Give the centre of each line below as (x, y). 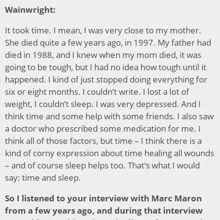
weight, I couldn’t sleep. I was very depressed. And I (103, 104)
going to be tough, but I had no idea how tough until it (106, 67)
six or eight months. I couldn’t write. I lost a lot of (97, 92)
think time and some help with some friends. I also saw (109, 116)
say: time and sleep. (43, 178)
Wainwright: (30, 10)
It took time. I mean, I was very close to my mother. (103, 30)
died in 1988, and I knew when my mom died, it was (103, 55)
